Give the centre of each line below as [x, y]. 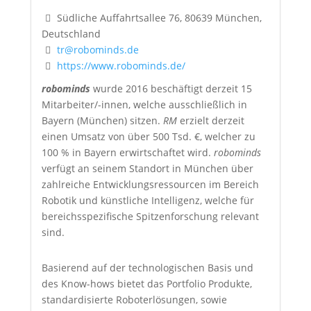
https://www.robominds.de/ [121, 66]
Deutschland [71, 34]
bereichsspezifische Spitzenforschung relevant [150, 217]
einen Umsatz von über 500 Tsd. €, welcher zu [148, 137]
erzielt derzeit [212, 121]
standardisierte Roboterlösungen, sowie [134, 300]
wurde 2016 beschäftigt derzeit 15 [171, 89]
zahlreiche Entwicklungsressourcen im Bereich [150, 185]
